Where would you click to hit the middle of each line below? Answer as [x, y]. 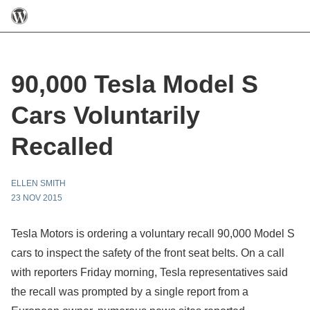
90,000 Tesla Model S [135, 84]
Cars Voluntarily [106, 115]
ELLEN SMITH [38, 183]
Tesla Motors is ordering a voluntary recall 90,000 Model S [153, 234]
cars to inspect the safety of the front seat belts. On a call [148, 253]
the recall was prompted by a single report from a [130, 292]
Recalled [62, 146]
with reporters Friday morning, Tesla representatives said [149, 272]
